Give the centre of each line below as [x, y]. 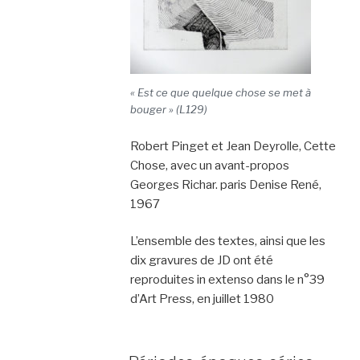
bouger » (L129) [168, 109]
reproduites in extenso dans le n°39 [227, 280]
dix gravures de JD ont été [201, 260]
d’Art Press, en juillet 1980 [202, 299]
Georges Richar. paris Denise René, [225, 184]
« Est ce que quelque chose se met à [220, 92]
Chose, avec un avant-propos [209, 165]
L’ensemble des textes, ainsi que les [227, 241]
